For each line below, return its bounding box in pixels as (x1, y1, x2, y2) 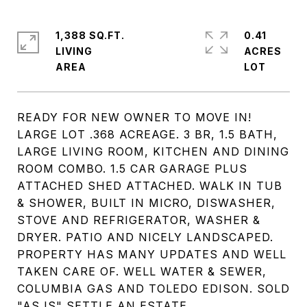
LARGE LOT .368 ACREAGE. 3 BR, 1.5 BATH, (17, 127, 278, 141)
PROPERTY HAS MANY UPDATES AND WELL (17, 247, 286, 261)
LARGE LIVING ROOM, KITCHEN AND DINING (17, 145, 289, 158)
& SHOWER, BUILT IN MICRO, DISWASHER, (17, 196, 275, 210)
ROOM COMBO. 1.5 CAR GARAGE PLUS (17, 162, 247, 175)
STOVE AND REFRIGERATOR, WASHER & (17, 213, 260, 227)
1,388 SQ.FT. (56, 29, 125, 41)
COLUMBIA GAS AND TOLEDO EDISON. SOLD (17, 282, 290, 295)
